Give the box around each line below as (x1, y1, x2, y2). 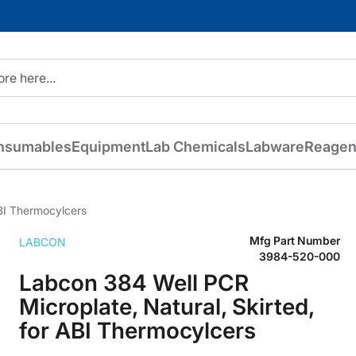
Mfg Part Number (250, 233, 340, 247)
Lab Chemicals (145, 138, 246, 155)
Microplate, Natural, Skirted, (19, 292, 314, 320)
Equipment (71, 138, 145, 155)
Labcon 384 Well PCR (19, 269, 249, 296)
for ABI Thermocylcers (19, 316, 256, 344)
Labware (245, 138, 304, 155)
